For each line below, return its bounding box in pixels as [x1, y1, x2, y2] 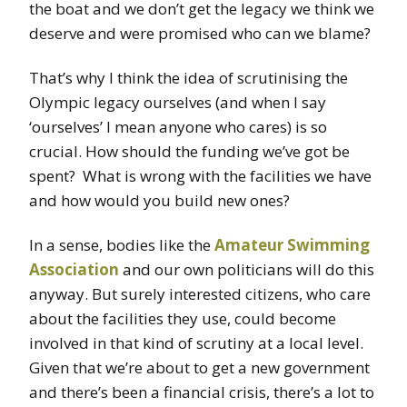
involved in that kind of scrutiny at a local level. [29, 333, 363, 354]
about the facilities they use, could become [29, 308, 336, 330]
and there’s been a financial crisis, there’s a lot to [29, 382, 374, 403]
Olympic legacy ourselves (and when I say [29, 92, 326, 114]
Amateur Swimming [214, 234, 370, 256]
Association [29, 259, 119, 281]
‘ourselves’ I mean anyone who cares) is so [29, 116, 327, 138]
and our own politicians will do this [119, 259, 374, 281]
